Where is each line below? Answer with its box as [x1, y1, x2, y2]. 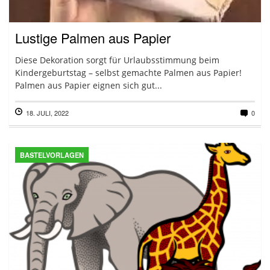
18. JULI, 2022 [26, 108, 69, 118]
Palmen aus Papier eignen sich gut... [15, 80, 162, 91]
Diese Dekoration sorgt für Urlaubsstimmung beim [15, 54, 219, 66]
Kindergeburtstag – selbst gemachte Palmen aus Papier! [15, 67, 242, 78]
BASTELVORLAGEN [20, 150, 84, 160]
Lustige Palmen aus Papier [15, 28, 171, 47]
